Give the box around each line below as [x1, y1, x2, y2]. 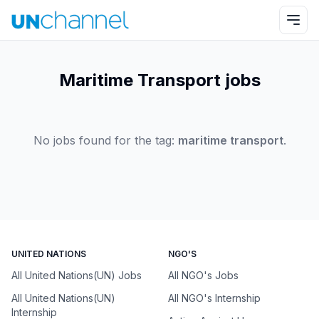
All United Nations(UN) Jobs [11, 269, 142, 281]
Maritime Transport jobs [58, 70, 261, 90]
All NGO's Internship [168, 292, 261, 304]
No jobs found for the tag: [33, 133, 178, 147]
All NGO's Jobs [168, 269, 239, 281]
